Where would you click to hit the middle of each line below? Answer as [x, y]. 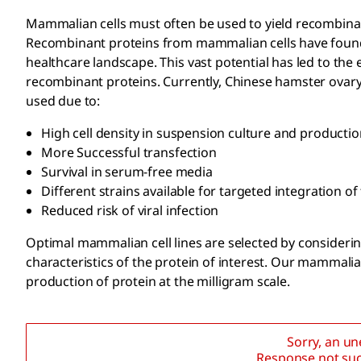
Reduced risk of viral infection [130, 211]
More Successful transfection [129, 153]
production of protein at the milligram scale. [158, 282]
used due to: [63, 101]
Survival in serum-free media [127, 172]
